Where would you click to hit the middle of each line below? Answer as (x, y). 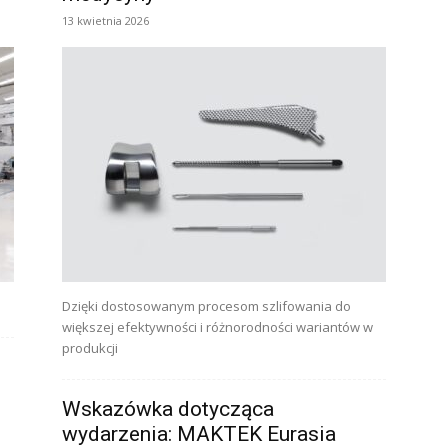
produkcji (90, 348)
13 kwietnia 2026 (105, 20)
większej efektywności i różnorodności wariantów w (217, 327)
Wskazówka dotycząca (168, 409)
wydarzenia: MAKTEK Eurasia (199, 434)
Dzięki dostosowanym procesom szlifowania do (206, 306)
